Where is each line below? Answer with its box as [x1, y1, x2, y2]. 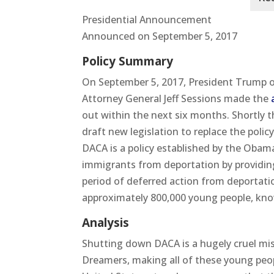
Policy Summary [82, 53, 174, 69]
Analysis [82, 214, 130, 231]
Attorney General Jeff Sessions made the [82, 91, 272, 105]
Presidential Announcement [82, 12, 212, 26]
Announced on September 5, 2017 [82, 29, 238, 43]
